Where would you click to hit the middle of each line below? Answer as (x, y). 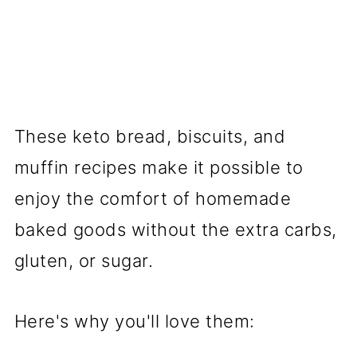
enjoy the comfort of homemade (153, 199)
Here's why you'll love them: (134, 322)
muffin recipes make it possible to (159, 168)
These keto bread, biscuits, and (150, 137)
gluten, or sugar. (84, 261)
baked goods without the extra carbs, (175, 230)
